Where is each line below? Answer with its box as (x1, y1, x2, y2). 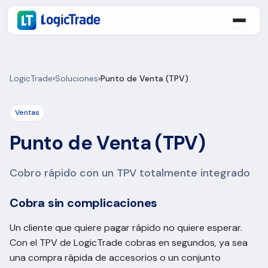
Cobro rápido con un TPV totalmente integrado (10, 166, 250, 180)
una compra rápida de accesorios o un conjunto (10, 251, 221, 264)
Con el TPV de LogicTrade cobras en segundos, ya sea (10, 236, 248, 249)
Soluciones (55, 73, 98, 84)
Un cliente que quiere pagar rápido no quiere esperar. (10, 221, 242, 234)
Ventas (15, 108, 39, 117)
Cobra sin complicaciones (10, 195, 158, 211)
